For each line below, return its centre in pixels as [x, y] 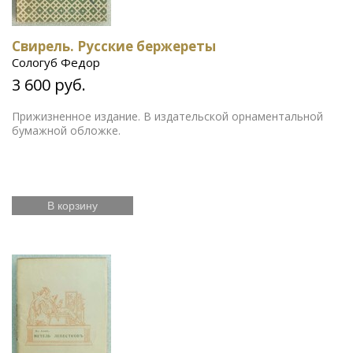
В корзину [72, 205]
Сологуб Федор [56, 62]
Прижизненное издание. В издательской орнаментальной [167, 116]
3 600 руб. [49, 84]
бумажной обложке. [66, 130]
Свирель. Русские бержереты [114, 46]
